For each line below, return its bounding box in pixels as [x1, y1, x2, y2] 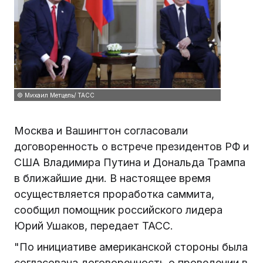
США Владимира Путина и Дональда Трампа [14, 156, 245, 168]
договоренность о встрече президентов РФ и [14, 140, 249, 153]
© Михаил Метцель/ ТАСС [17, 91, 95, 99]
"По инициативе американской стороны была [14, 241, 248, 254]
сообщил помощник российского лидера [14, 203, 222, 216]
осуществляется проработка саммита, [14, 187, 214, 200]
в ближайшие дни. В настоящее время [14, 171, 211, 184]
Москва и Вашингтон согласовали [14, 124, 188, 137]
